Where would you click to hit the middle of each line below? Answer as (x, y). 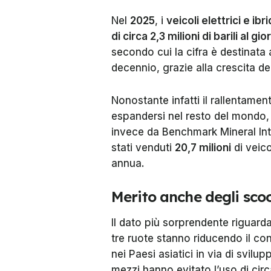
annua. (128, 163)
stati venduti (143, 148)
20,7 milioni (203, 148)
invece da (137, 132)
